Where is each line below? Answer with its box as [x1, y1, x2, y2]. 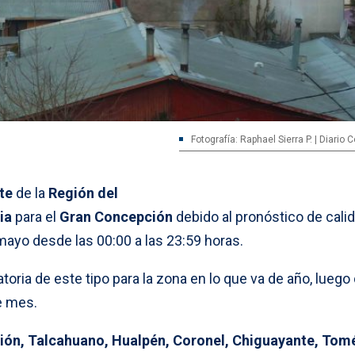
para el [12, 208, 59, 225]
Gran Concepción [59, 208, 173, 225]
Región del [48, 184, 118, 201]
